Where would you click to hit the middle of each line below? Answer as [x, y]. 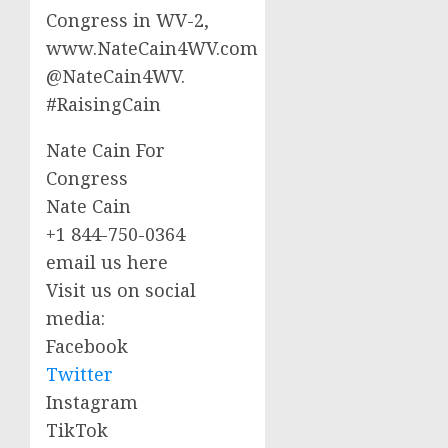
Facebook [87, 346]
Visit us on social [121, 290]
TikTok [77, 430]
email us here [107, 262]
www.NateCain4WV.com [152, 48]
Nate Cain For [105, 150]
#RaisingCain [103, 104]
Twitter [79, 374]
